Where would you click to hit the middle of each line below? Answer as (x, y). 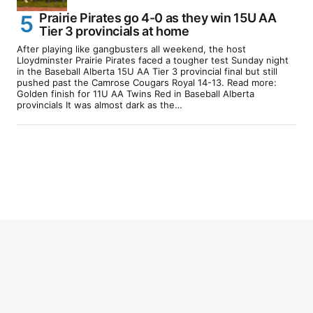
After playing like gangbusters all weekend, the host (131, 49)
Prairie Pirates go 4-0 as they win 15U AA (158, 17)
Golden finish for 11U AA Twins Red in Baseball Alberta (136, 93)
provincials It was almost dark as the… (100, 104)
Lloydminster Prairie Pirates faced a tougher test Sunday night (153, 60)
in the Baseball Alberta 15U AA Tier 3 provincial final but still (147, 71)
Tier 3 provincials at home (114, 31)
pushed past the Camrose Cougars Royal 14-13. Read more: (147, 82)
